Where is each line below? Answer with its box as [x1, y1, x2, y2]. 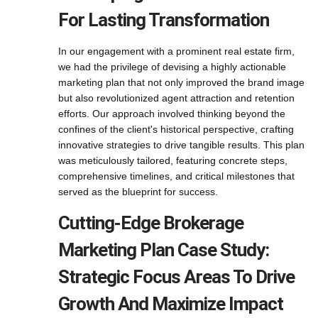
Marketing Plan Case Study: [58, 239, 269, 261]
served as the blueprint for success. [58, 186, 218, 197]
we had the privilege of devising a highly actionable [58, 61, 286, 72]
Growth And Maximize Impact [58, 293, 283, 314]
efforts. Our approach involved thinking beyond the [58, 108, 285, 119]
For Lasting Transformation [58, 9, 269, 31]
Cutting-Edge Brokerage [58, 212, 243, 234]
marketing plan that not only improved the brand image [58, 77, 305, 88]
